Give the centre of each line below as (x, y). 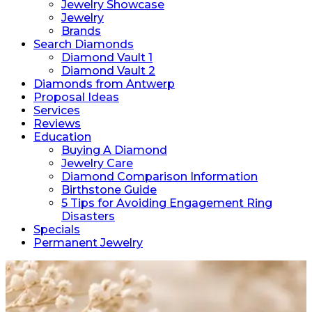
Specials (57, 229)
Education (62, 137)
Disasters (88, 216)
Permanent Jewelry (88, 243)
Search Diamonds (84, 44)
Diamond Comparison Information (159, 177)
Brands (81, 31)
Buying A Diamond (114, 150)
